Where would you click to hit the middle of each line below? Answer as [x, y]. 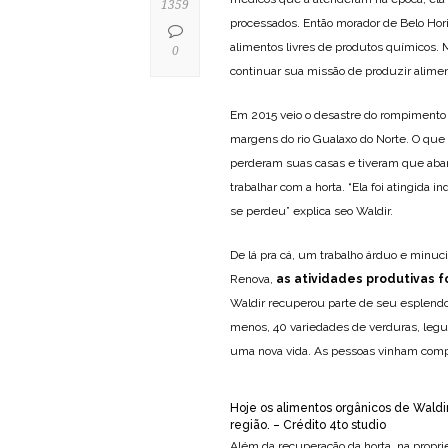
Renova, [253, 278]
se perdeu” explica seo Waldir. [311, 210]
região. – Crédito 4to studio [308, 424]
